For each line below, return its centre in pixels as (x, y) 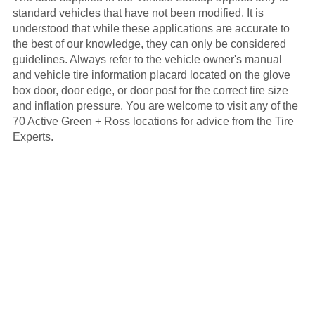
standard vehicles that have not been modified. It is (138, 13)
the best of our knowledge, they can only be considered (149, 44)
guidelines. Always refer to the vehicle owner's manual (147, 60)
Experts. (33, 137)
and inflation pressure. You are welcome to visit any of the (155, 106)
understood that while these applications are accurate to (151, 29)
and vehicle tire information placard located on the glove (151, 75)
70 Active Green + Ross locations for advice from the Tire (153, 122)
